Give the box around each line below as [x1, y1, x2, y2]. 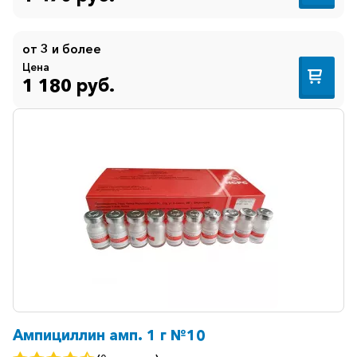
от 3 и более [22, 40, 101, 57]
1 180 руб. [22, 74, 115, 97]
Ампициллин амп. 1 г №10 [13, 325, 206, 344]
